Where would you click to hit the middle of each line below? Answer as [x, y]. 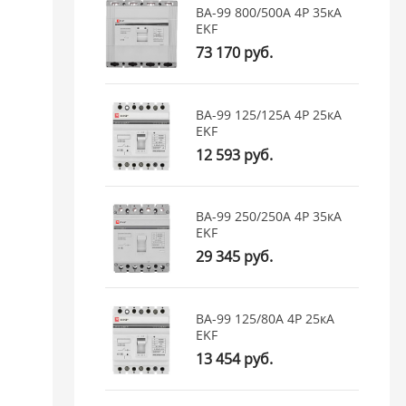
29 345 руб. [235, 257]
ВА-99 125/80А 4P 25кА [266, 318]
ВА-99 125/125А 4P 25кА [269, 114]
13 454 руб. [235, 358]
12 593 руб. [235, 155]
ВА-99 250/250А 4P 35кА [269, 217]
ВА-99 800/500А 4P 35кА [269, 13]
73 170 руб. [235, 53]
